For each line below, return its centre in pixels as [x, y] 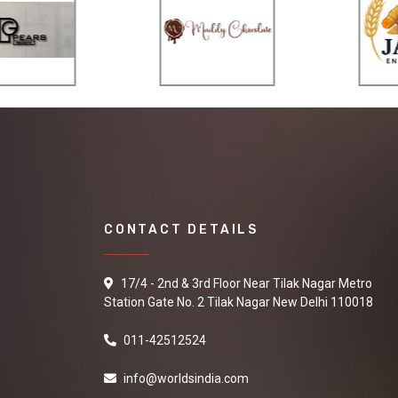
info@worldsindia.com [186, 378]
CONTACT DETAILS [181, 229]
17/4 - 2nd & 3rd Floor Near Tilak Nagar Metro [245, 283]
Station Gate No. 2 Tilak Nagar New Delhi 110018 [239, 302]
